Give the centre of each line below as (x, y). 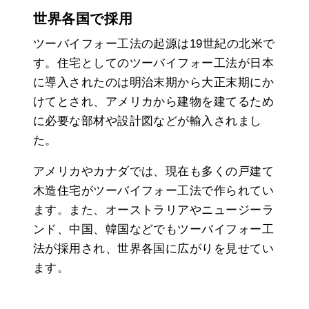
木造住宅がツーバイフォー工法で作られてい (154, 190)
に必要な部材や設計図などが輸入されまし (148, 121)
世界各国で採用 (83, 18)
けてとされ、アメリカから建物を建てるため (153, 101)
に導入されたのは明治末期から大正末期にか (154, 82)
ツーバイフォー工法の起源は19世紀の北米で (154, 43)
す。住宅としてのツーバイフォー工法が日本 (153, 63)
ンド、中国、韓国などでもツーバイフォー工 (153, 229)
